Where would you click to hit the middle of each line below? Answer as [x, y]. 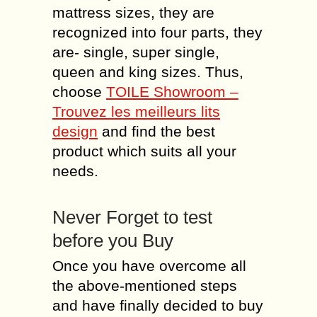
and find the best [156, 131]
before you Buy [113, 241]
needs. [75, 171]
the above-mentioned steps [145, 286]
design [75, 131]
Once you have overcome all [149, 266]
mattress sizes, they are [133, 12]
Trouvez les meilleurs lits [136, 111]
